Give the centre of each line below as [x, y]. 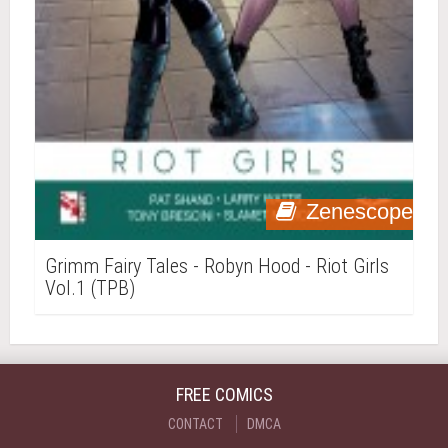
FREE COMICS [224, 394]
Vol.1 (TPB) [90, 288]
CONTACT [195, 424]
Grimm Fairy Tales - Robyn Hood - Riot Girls [217, 266]
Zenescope [359, 211]
